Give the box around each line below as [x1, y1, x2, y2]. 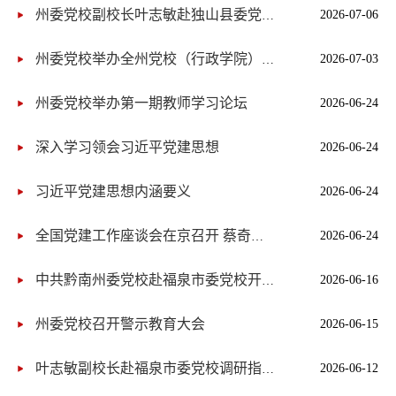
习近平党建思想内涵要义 [35, 184, 192, 200]
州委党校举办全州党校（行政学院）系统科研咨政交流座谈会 [262, 53, 275, 67]
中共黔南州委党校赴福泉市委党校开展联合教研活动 [262, 274, 275, 288]
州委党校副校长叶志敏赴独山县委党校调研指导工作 [262, 9, 275, 23]
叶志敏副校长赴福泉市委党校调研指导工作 [262, 362, 275, 377]
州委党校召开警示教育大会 [35, 316, 206, 332]
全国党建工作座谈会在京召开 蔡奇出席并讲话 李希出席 [251, 230, 264, 244]
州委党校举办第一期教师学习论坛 [35, 95, 248, 111]
